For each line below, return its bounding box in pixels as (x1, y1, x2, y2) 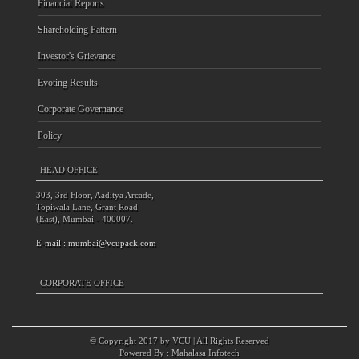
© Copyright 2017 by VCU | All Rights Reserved (90, 336, 269, 346)
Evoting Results (38, 77, 98, 89)
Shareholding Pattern (38, 24, 117, 36)
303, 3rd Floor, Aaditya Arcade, (36, 190, 154, 200)
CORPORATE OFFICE (40, 278, 124, 288)
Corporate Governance (38, 103, 123, 115)
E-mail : (36, 238, 68, 248)
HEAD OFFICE (40, 165, 98, 175)
